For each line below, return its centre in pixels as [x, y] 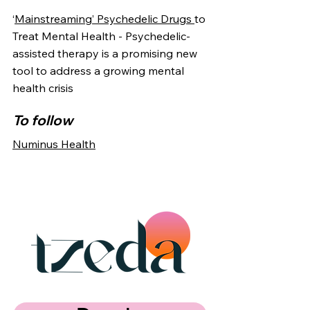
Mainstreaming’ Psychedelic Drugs [104, 19]
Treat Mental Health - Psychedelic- [101, 36]
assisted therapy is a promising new [105, 54]
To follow [43, 120]
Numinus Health [54, 144]
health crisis [43, 88]
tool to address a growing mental [98, 71]
